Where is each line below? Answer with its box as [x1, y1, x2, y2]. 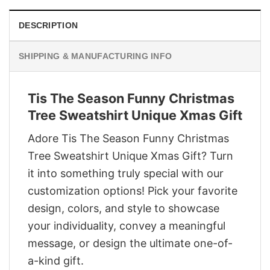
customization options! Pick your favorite [28, 184, 237, 198]
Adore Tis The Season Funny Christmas [28, 132, 229, 145]
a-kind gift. [28, 254, 84, 268]
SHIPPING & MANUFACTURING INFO [19, 51, 172, 61]
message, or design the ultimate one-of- [28, 237, 233, 250]
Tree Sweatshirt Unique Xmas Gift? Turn [28, 149, 233, 163]
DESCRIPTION [19, 20, 78, 30]
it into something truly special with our [28, 167, 224, 180]
